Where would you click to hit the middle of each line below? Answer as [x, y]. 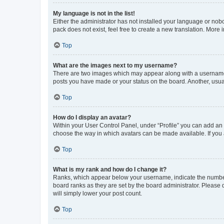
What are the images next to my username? [115, 65]
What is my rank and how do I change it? [110, 169]
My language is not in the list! [94, 13]
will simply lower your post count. [97, 193]
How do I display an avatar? [92, 117]
